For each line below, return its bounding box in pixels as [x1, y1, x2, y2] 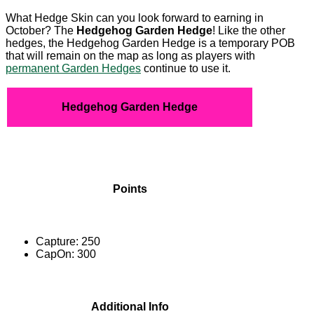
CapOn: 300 [36, 247, 96, 260]
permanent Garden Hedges [6, 62, 141, 74]
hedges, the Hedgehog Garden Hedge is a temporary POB [6, 36, 295, 49]
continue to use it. [141, 62, 231, 74]
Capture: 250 [36, 235, 100, 247]
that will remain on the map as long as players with [6, 49, 255, 62]
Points [112, 182, 147, 195]
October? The [6, 24, 74, 36]
